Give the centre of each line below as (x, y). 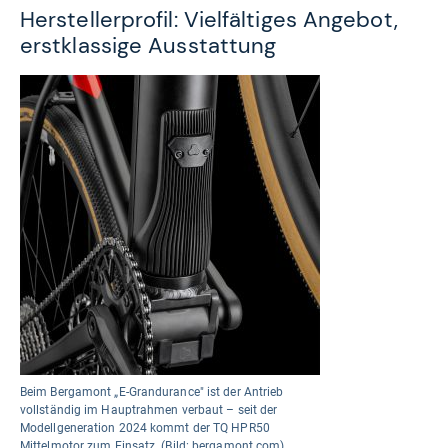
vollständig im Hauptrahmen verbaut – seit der (149, 409)
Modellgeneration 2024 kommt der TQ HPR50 (145, 427)
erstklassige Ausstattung (148, 45)
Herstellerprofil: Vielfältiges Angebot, (209, 19)
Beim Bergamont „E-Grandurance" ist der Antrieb (152, 391)
